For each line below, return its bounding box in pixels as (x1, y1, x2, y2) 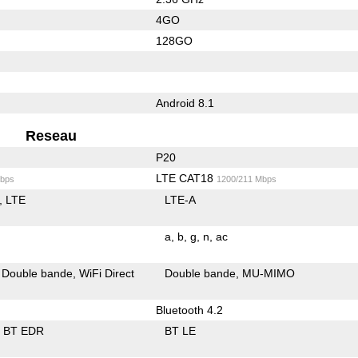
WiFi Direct (79, 266, 135, 280)
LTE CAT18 (155, 171, 217, 185)
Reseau (26, 127, 78, 144)
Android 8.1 (155, 96, 214, 109)
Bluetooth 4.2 (155, 303, 223, 316)
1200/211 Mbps (216, 173, 276, 184)
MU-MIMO (242, 266, 296, 280)
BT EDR (3, 324, 45, 337)
